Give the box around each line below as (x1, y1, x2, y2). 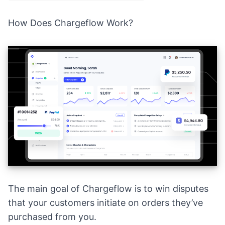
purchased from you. (8, 211, 99, 222)
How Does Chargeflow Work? (8, 18, 133, 28)
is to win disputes (135, 183, 208, 194)
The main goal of (8, 183, 82, 194)
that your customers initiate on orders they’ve (8, 197, 203, 208)
